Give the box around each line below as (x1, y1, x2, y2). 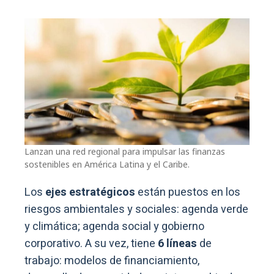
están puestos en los (135, 183, 240, 201)
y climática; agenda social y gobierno (24, 218, 204, 235)
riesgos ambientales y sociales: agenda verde (24, 201, 248, 218)
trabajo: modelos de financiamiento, (24, 252, 199, 269)
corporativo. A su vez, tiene (24, 235, 155, 252)
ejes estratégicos (43, 183, 135, 201)
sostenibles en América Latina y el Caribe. (24, 158, 190, 170)
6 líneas (155, 235, 199, 252)
